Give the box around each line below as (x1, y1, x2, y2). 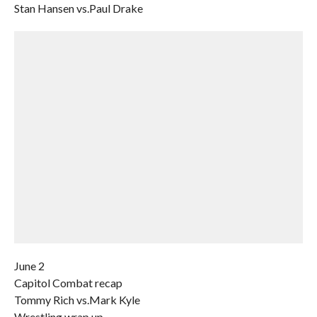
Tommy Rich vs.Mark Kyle (13, 293, 140, 306)
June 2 (13, 259, 45, 272)
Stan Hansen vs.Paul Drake (13, 1, 143, 15)
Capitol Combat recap (13, 276, 122, 289)
